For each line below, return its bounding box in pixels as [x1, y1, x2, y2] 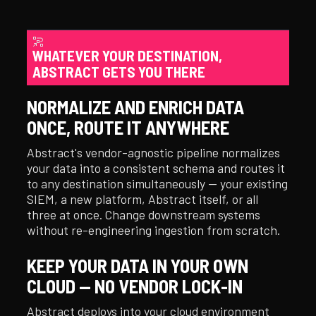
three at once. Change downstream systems [27, 207, 261, 221]
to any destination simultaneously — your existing [27, 176, 288, 190]
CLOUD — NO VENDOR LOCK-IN [27, 274, 243, 297]
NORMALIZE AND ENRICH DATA [27, 95, 245, 118]
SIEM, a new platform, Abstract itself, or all [27, 191, 259, 206]
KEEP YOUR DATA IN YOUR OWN [27, 253, 249, 276]
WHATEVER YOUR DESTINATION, [32, 46, 223, 64]
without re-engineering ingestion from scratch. [27, 222, 281, 237]
